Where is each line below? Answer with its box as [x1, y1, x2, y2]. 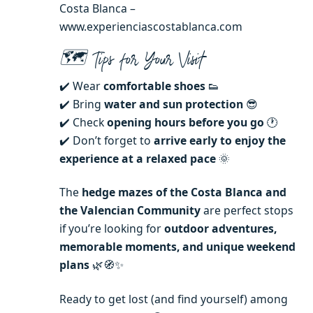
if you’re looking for [59, 221, 164, 237]
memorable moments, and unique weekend [59, 239, 296, 255]
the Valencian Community [59, 203, 201, 219]
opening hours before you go [107, 114, 264, 130]
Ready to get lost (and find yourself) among [59, 291, 288, 307]
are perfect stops [201, 203, 293, 219]
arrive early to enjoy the [154, 132, 286, 148]
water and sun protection [104, 96, 243, 112]
